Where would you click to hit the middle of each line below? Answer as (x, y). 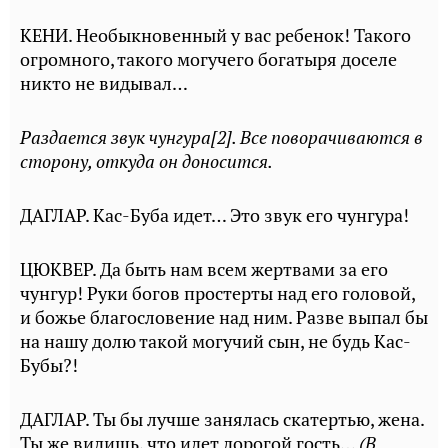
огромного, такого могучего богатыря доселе (208, 59)
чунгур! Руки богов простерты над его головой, (217, 293)
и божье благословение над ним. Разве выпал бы (224, 317)
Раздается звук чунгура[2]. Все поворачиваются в (221, 137)
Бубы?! (49, 365)
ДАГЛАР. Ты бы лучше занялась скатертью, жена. (222, 419)
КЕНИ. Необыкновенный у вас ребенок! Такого (215, 35)
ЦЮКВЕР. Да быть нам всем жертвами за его (204, 269)
